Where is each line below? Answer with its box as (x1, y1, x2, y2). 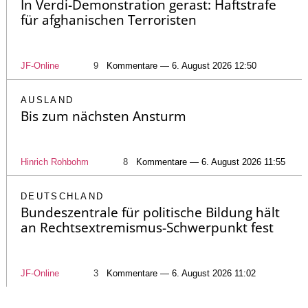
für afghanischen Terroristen (21, 11, 197, 30)
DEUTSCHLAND (21, 191, 104, 202)
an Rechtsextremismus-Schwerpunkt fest (21, 219, 274, 237)
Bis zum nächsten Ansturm (21, 107, 186, 126)
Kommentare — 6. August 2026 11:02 (107, 268, 256, 279)
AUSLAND (21, 95, 74, 106)
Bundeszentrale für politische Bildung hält (21, 203, 280, 222)
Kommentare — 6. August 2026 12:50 (107, 60, 256, 71)
